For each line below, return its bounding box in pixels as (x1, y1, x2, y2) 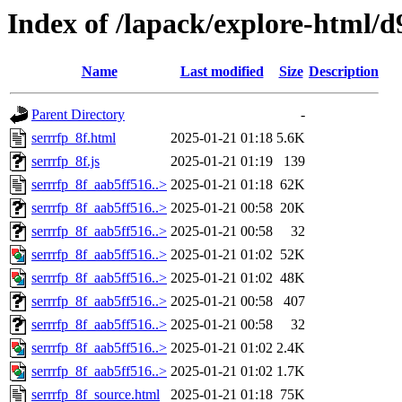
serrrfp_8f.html (31, 130, 116, 146)
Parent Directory (31, 107, 125, 123)
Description (309, 64, 379, 80)
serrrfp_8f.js (31, 153, 100, 170)
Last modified (179, 64, 264, 80)
